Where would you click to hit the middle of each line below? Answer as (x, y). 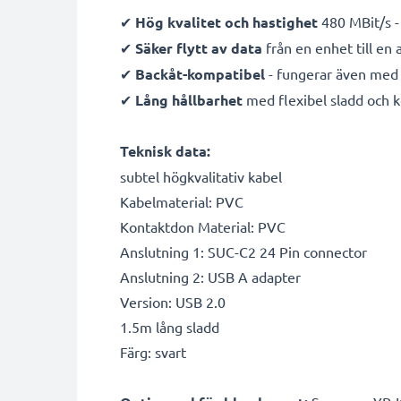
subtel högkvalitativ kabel (201, 176)
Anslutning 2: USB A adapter (210, 277)
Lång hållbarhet (189, 100)
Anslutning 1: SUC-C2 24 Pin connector (243, 252)
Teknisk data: (165, 151)
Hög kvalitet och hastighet (226, 22)
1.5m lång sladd (170, 327)
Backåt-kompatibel (200, 74)
